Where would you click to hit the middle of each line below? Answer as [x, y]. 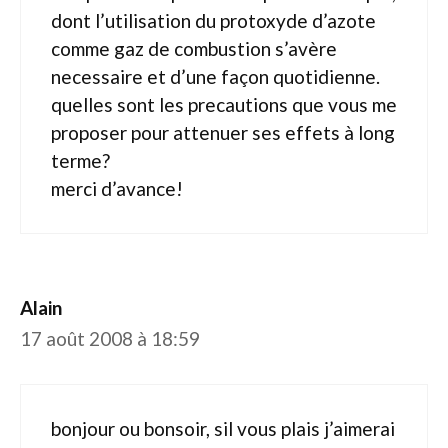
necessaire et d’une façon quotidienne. [215, 76]
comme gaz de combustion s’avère [194, 48]
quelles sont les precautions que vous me [224, 104]
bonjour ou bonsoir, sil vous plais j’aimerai [223, 428]
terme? [80, 160]
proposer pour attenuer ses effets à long [223, 132]
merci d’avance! [117, 188]
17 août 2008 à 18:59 [110, 338]
